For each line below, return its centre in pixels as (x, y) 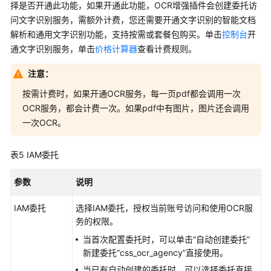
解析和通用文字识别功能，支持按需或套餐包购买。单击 (116, 34)
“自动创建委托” (221, 239)
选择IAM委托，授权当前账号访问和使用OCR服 (164, 208)
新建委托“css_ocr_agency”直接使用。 (155, 253)
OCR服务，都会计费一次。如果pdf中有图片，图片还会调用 (136, 108)
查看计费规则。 (167, 49)
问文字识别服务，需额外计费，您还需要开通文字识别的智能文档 (133, 20)
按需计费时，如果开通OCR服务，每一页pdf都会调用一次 (132, 93)
